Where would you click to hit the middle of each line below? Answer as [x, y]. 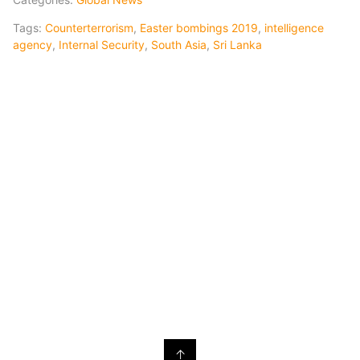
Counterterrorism [89, 27]
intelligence [294, 27]
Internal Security [102, 44]
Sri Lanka [237, 44]
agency [33, 44]
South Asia [179, 44]
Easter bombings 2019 [199, 27]
